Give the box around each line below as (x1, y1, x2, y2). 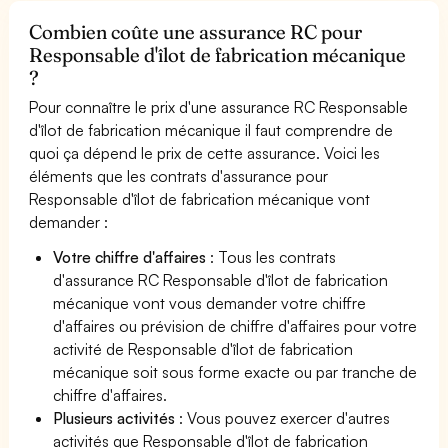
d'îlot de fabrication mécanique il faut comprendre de (29, 119, 394, 140)
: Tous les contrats (206, 246, 337, 267)
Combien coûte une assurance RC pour (29, 19, 363, 44)
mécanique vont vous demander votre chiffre (53, 292, 367, 313)
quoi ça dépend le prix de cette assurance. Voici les (29, 142, 381, 163)
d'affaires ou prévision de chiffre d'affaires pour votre (53, 315, 418, 336)
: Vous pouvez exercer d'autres (175, 407, 391, 428)
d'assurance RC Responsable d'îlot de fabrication (53, 269, 389, 290)
